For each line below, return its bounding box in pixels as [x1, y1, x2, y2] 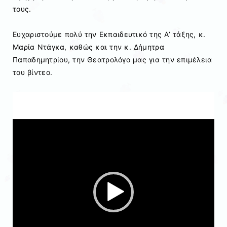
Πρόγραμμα [12, 93, 53, 102]
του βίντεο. [13, 68, 53, 77]
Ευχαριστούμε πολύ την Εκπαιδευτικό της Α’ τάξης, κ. [13, 30, 206, 39]
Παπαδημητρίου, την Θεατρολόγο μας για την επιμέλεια [13, 55, 212, 64]
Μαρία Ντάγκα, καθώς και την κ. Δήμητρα [13, 43, 164, 52]
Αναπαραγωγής [12, 105, 65, 115]
